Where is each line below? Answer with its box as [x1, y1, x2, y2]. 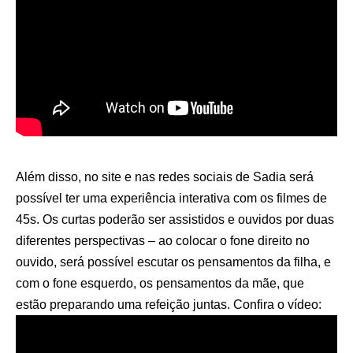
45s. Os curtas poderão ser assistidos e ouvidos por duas [16, 212, 334, 226]
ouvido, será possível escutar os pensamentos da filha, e [16, 255, 331, 269]
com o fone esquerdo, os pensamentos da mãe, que [16, 276, 304, 290]
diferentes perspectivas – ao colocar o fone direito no [16, 233, 310, 247]
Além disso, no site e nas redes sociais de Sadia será [16, 169, 314, 184]
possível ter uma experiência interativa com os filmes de [16, 191, 327, 205]
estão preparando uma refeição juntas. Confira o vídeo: [16, 297, 321, 311]
